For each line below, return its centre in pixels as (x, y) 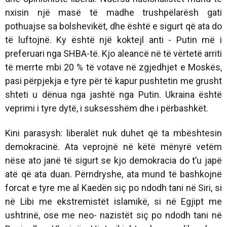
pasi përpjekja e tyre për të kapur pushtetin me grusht (113, 81)
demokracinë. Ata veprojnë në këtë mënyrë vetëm (113, 146)
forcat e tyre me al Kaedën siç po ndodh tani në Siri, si (113, 187)
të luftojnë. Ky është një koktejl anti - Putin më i (113, 40)
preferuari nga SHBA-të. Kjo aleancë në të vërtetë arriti (113, 53)
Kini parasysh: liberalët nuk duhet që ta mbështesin (113, 133)
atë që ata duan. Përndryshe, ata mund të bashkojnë (113, 174)
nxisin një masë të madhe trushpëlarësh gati (113, 12)
